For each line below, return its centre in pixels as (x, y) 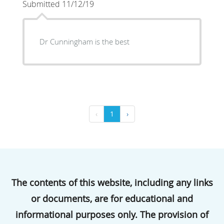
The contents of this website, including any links (112, 183)
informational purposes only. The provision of (112, 215)
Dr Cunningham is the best (84, 42)
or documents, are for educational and (112, 199)
